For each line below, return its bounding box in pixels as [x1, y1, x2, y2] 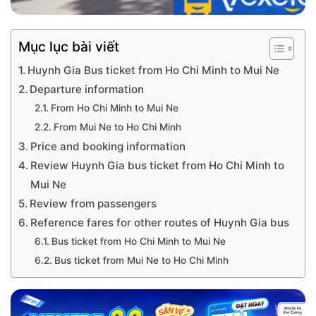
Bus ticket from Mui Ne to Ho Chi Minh [54, 255, 229, 266]
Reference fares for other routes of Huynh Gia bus [30, 216, 290, 229]
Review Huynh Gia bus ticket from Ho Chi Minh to [30, 159, 285, 172]
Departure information [30, 83, 145, 96]
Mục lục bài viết [18, 38, 119, 56]
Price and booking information [30, 140, 186, 153]
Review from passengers [30, 197, 157, 210]
